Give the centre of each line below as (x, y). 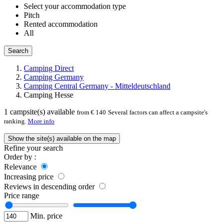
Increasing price (30, 177)
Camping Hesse (49, 95)
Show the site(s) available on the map (76, 139)
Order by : (20, 157)
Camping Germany (54, 77)
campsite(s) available (41, 112)
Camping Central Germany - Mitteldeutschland (97, 86)
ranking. (16, 121)
